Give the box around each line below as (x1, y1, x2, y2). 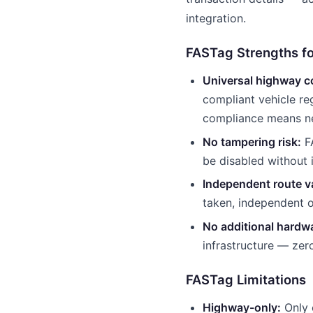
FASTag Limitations (186, 271, 306, 287)
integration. (186, 11, 246, 26)
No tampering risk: (203, 134, 301, 149)
